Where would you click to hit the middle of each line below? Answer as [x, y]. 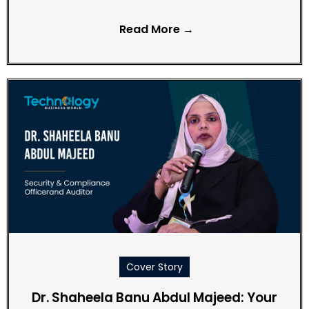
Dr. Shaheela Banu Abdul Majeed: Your [154, 297]
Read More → [156, 29]
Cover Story [154, 267]
